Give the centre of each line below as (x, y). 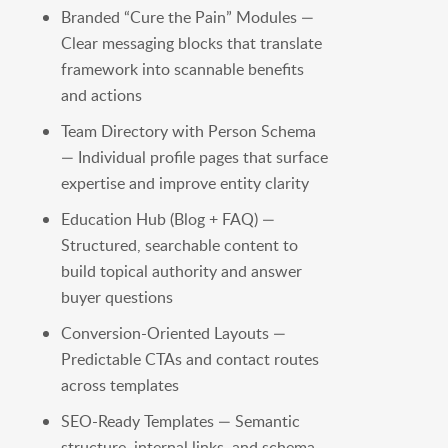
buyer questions (116, 297)
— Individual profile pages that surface (194, 157)
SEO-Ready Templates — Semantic (180, 421)
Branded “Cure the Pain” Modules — (187, 17)
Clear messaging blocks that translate (191, 43)
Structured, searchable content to (179, 245)
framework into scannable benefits (182, 69)
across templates (119, 385)
